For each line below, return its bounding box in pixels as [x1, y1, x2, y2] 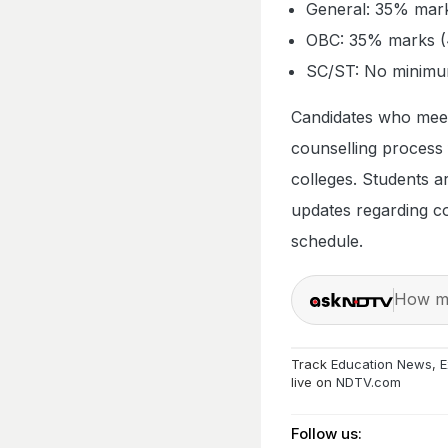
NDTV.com [336, 373, 401, 390]
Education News [331, 355, 432, 372]
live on [291, 373, 336, 390]
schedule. [291, 230, 363, 251]
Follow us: [291, 424, 362, 444]
